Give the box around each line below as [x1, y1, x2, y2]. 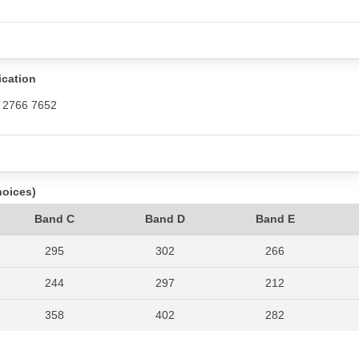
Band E [255, 212, 295, 225]
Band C [34, 212, 75, 225]
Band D [144, 212, 185, 225]
